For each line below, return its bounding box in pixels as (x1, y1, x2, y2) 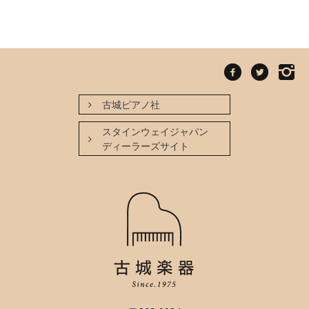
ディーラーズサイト (101, 139, 189, 152)
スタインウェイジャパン (101, 124, 208, 138)
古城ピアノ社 (101, 97, 160, 111)
